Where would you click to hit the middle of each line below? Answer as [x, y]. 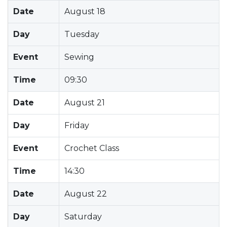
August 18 [85, 11]
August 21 [85, 102]
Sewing [79, 57]
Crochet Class [92, 148]
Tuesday [82, 34]
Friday [77, 125]
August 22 [86, 194]
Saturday [83, 216]
